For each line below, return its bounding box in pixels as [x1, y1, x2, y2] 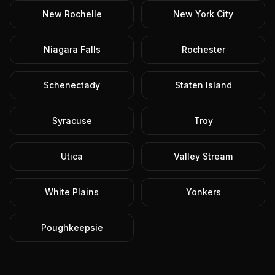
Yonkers [185, 187, 221, 197]
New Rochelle [42, 9, 102, 19]
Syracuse [52, 115, 92, 126]
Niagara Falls [43, 44, 101, 55]
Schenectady [44, 80, 100, 90]
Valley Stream [174, 151, 233, 161]
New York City [173, 9, 233, 19]
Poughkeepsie [41, 222, 103, 233]
